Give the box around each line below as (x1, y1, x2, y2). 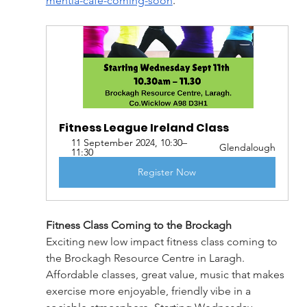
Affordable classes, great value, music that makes (45, 268, 287, 282)
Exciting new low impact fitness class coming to (45, 235, 280, 249)
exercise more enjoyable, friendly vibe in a (45, 284, 254, 298)
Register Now (138, 166, 197, 179)
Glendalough (219, 141, 276, 154)
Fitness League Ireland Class (58, 120, 229, 136)
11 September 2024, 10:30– (71, 136, 187, 149)
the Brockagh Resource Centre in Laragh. (45, 251, 247, 265)
